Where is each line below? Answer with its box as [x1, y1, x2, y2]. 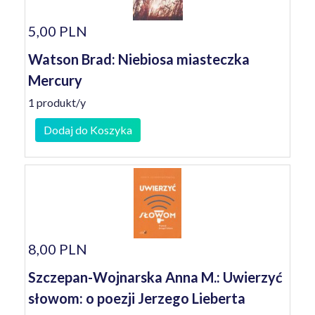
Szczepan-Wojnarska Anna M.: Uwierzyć [28, 269, 283, 285]
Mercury [28, 72, 82, 89]
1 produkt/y [28, 96, 86, 109]
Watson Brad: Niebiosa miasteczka [28, 51, 250, 67]
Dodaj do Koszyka [44, 123, 132, 136]
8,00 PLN [28, 240, 87, 257]
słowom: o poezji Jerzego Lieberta [28, 290, 245, 307]
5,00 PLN [28, 22, 87, 39]
